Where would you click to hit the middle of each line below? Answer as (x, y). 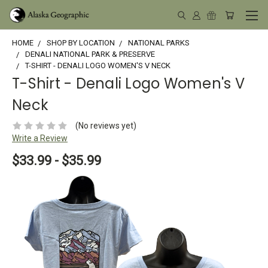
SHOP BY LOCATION (81, 43)
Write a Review (40, 138)
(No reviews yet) (106, 125)
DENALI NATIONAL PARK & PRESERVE (90, 54)
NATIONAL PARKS (159, 43)
